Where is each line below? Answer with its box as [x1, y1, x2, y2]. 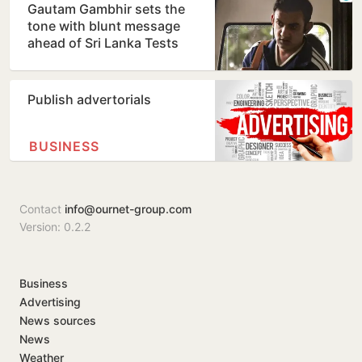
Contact [19, 202, 65, 217]
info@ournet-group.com [65, 202, 192, 217]
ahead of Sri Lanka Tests [27, 35, 179, 52]
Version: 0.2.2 [19, 220, 90, 234]
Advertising [19, 295, 81, 309]
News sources [19, 314, 96, 328]
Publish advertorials [27, 91, 151, 108]
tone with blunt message [27, 18, 180, 35]
